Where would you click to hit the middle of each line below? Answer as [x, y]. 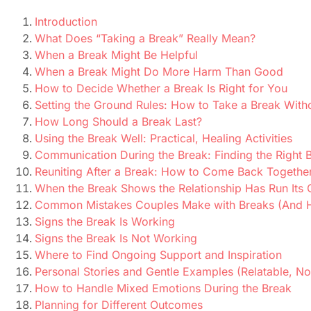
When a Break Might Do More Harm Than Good [159, 72]
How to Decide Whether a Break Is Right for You [161, 89]
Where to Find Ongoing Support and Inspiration [158, 255]
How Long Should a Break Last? [118, 122]
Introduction [66, 22]
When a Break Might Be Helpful [116, 55]
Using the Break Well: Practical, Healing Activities [163, 138]
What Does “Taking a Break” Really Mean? [145, 39]
